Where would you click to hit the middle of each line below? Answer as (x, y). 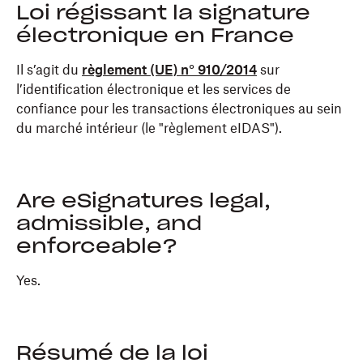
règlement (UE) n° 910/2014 (169, 70)
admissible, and (109, 224)
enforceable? (97, 247)
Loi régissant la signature (163, 14)
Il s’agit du (49, 70)
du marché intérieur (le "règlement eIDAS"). (149, 129)
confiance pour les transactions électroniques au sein (179, 109)
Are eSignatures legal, (143, 202)
